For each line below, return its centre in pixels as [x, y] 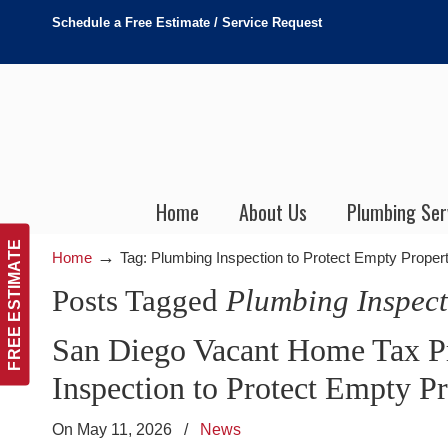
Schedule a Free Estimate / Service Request [187, 22]
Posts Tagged [139, 300]
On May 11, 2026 [114, 429]
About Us [273, 212]
